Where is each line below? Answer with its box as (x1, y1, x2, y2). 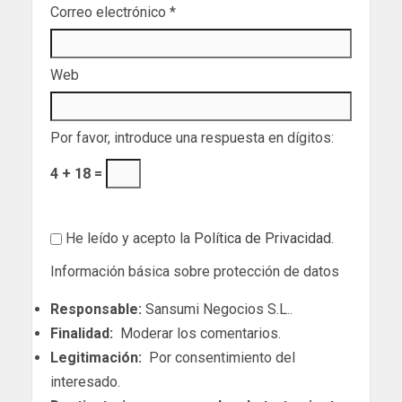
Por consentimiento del (142, 349, 295, 367)
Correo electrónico (50, 4, 170, 22)
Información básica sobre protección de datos (50, 263, 339, 281)
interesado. (50, 373, 120, 391)
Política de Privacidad (194, 230, 331, 248)
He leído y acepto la (62, 230, 194, 248)
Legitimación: (50, 349, 142, 367)
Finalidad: (50, 325, 113, 343)
